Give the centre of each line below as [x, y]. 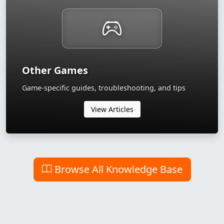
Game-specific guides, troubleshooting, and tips [104, 87]
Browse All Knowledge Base [117, 169]
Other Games [55, 70]
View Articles [112, 109]
